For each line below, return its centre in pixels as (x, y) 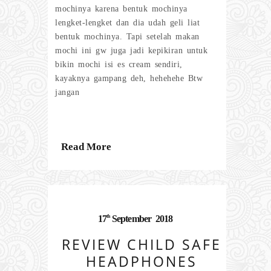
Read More (86, 146)
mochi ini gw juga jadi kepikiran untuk (131, 50)
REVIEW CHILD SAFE (141, 245)
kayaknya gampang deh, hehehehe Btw (129, 78)
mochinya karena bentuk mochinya (121, 8)
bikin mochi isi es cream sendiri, (119, 64)
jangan (67, 92)
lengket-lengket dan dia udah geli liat (127, 22)
